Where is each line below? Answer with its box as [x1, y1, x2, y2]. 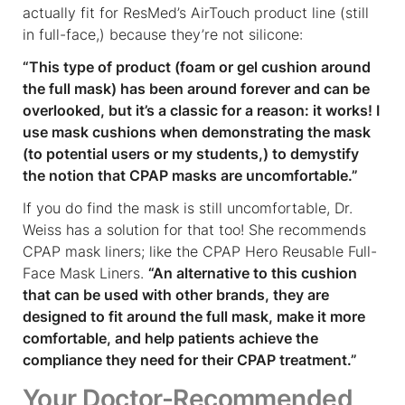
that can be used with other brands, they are [23, 285, 329, 304]
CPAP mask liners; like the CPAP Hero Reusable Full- [23, 241, 377, 260]
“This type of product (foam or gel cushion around [23, 57, 371, 76]
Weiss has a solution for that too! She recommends [23, 220, 366, 239]
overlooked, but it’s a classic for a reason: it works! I [23, 100, 380, 119]
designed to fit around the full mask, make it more [23, 306, 365, 325]
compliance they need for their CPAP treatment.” [23, 350, 357, 369]
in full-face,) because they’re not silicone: [23, 24, 303, 43]
